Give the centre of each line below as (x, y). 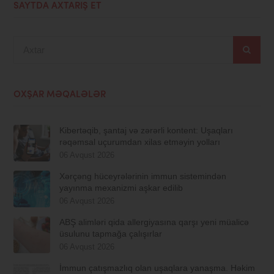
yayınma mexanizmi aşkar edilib (121, 188)
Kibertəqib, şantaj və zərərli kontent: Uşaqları (146, 131)
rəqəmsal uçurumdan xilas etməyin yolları (140, 142)
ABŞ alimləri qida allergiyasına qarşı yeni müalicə (154, 222)
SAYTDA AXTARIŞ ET (58, 7)
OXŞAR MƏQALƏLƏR (60, 95)
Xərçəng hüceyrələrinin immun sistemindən (143, 176)
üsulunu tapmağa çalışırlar (111, 234)
